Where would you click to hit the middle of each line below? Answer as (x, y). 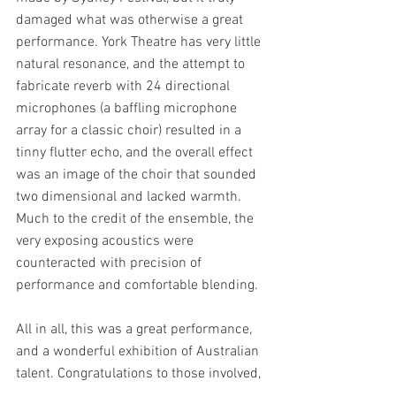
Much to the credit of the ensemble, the (137, 219)
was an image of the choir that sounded (138, 175)
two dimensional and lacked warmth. (130, 197)
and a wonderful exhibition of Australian (139, 352)
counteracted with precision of (110, 263)
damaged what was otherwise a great (131, 20)
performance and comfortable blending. (137, 286)
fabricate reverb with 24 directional (125, 87)
